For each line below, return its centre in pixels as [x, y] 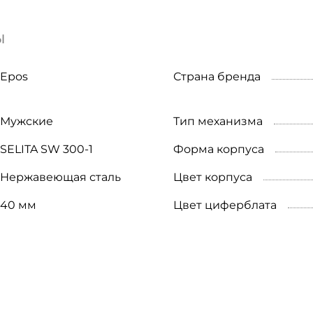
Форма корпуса [219, 150]
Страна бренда [217, 77]
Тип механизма [218, 122]
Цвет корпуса [213, 177]
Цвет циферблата [225, 205]
